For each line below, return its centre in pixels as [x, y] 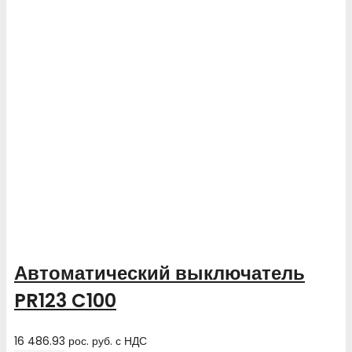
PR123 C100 [65, 300]
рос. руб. [90, 341]
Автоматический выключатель [159, 273]
